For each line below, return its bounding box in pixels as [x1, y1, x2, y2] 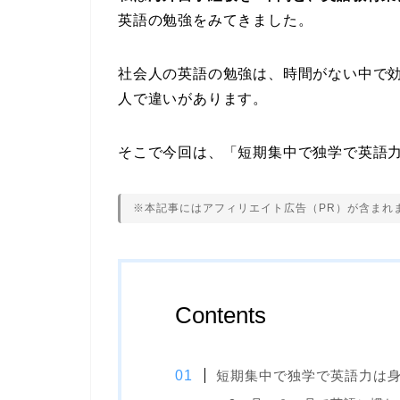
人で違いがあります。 [118, 91, 268, 107]
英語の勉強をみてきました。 [118, 12, 313, 29]
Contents [175, 302, 266, 329]
